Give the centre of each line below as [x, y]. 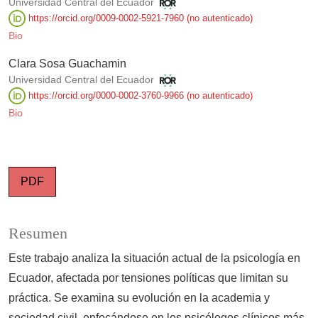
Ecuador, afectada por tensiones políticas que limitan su [148, 278]
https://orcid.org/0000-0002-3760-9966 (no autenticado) [139, 95]
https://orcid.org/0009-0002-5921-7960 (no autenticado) [139, 18]
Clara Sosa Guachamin [67, 64]
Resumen [38, 234]
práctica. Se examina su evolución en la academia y [139, 298]
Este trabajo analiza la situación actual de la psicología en [154, 258]
